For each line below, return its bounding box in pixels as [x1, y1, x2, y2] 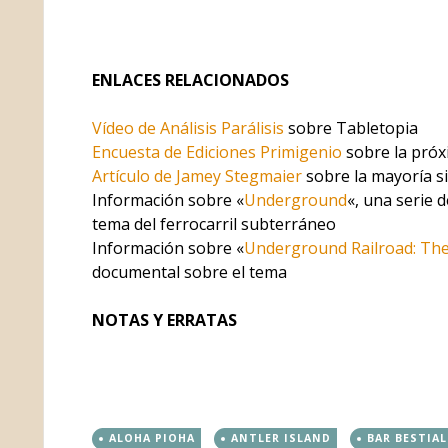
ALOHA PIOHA [108, 430, 195, 445]
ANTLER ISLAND [230, 430, 331, 445]
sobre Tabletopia [283, 116, 418, 139]
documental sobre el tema [91, 260, 287, 283]
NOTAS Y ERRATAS [91, 308, 237, 331]
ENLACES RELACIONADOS [91, 68, 289, 91]
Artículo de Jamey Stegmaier [91, 164, 302, 187]
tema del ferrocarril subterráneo [91, 212, 336, 235]
